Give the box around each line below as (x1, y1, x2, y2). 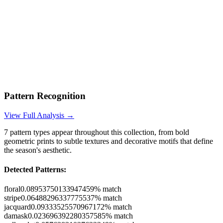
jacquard (4, 203, 31, 212)
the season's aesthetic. (4, 145, 72, 154)
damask (4, 212, 28, 221)
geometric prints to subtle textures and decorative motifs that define (4, 136, 213, 145)
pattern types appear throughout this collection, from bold (8, 127, 189, 136)
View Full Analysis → (4, 111, 74, 119)
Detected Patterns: (4, 165, 66, 174)
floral (4, 185, 20, 194)
